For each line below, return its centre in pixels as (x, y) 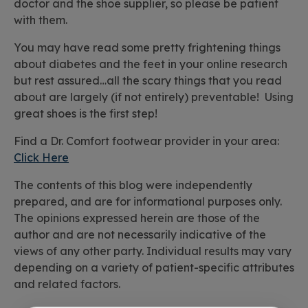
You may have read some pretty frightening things (147, 48)
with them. (41, 20)
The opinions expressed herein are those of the (137, 218)
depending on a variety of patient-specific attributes (154, 268)
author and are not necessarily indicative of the (140, 235)
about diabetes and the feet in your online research (151, 64)
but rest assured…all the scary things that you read (148, 81)
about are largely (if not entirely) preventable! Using (154, 97)
